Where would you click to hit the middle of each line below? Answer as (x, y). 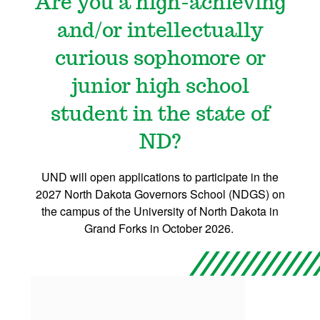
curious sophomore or (160, 60)
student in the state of (160, 115)
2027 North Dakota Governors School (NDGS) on (160, 194)
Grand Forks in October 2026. (160, 229)
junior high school (160, 87)
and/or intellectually (160, 32)
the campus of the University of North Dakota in (160, 211)
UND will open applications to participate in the (160, 177)
